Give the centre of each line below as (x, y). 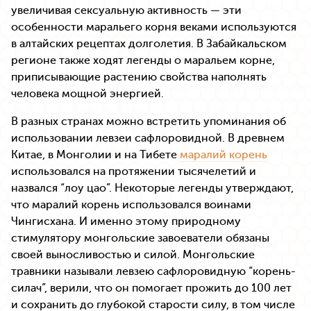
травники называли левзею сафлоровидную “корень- (153, 271)
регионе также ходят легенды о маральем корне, (143, 60)
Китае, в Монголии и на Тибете (95, 154)
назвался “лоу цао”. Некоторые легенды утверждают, (152, 188)
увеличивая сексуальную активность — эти (126, 10)
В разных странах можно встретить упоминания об (149, 121)
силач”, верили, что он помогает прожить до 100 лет (151, 288)
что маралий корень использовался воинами (131, 204)
